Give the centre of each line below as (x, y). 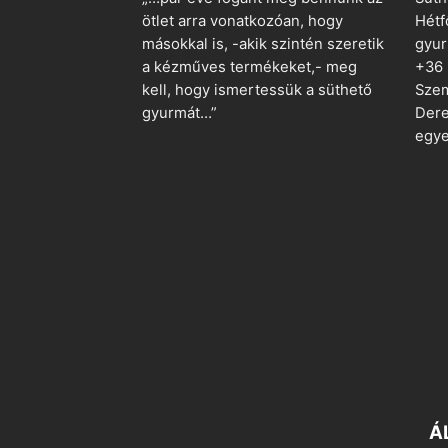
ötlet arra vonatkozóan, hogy (242, 20)
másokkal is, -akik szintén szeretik (263, 43)
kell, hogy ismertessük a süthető (257, 89)
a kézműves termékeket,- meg (249, 66)
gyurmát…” (179, 112)
